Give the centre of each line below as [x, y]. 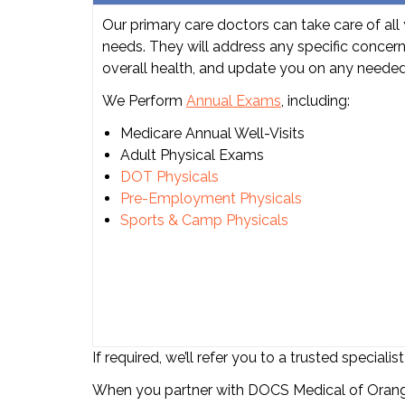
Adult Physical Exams [192, 155]
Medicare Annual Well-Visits [212, 134]
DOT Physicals [170, 177]
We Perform [144, 101]
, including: [316, 101]
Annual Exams [234, 101]
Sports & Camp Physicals [204, 221]
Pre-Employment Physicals [211, 199]
